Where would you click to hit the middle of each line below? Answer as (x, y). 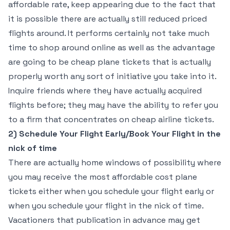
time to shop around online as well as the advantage (112, 47)
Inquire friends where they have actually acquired (105, 91)
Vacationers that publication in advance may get (104, 220)
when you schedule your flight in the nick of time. (106, 206)
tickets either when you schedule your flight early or (111, 191)
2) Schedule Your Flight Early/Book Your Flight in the (114, 134)
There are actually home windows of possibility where (115, 162)
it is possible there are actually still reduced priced (108, 19)
